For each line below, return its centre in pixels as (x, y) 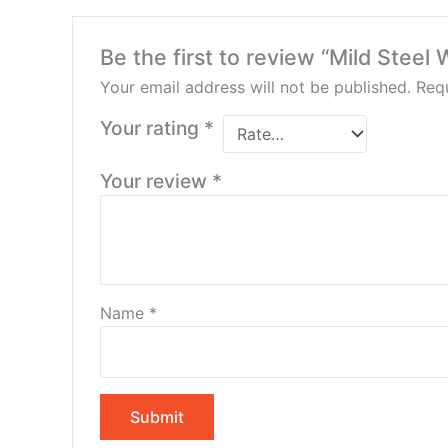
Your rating (151, 128)
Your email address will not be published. (255, 87)
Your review (155, 181)
